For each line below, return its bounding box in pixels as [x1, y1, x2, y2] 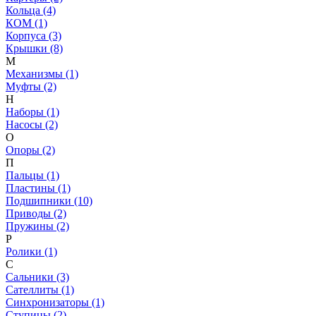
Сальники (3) [6, 270, 69, 283]
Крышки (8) [6, 42, 63, 54]
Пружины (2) [6, 219, 69, 232]
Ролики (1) [6, 245, 57, 257]
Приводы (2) [6, 207, 66, 219]
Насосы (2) [6, 118, 58, 130]
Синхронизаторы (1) [6, 296, 104, 308]
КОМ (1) [6, 16, 47, 29]
